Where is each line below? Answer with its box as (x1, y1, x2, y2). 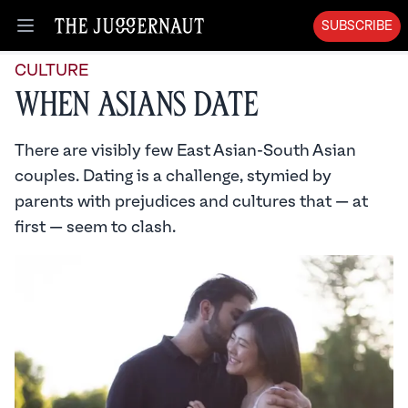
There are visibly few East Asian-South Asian (15, 141, 356, 160)
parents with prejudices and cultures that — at (15, 192, 368, 211)
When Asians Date (15, 91, 258, 119)
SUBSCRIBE (321, 19, 393, 34)
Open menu (24, 26, 106, 44)
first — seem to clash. (15, 218, 176, 237)
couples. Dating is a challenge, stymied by (15, 167, 331, 186)
